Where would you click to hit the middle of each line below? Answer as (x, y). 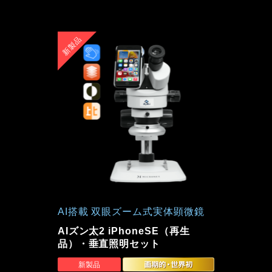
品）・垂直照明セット (109, 243)
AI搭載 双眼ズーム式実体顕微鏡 (131, 211)
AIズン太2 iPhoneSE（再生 (124, 231)
